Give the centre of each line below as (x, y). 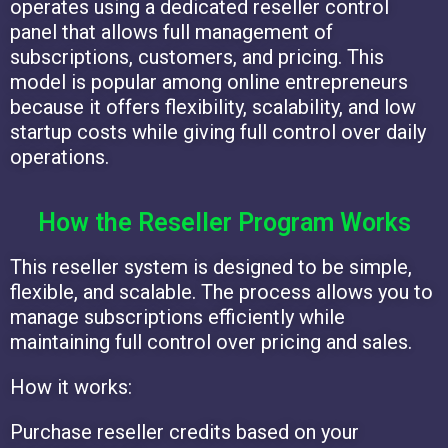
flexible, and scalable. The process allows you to (221, 292)
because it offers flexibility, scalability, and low (213, 107)
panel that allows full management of (171, 32)
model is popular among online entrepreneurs (209, 82)
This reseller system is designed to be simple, (211, 267)
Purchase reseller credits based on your (184, 432)
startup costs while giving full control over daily (218, 132)
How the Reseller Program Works (224, 223)
